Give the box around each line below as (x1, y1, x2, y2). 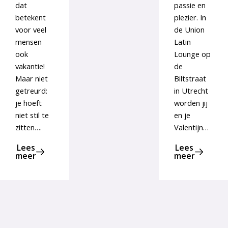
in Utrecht (174, 85, 208, 96)
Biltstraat (174, 73, 206, 84)
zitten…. (15, 122, 42, 133)
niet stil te (15, 110, 49, 121)
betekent (15, 12, 46, 23)
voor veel (15, 24, 46, 35)
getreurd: (15, 85, 47, 96)
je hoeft (15, 98, 42, 108)
